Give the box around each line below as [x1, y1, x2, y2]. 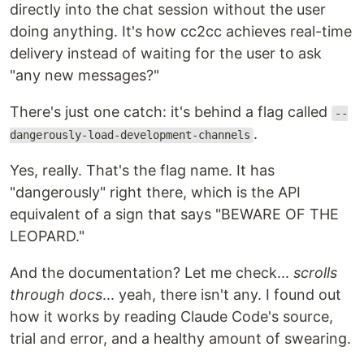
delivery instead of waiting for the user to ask [10, 45, 322, 63]
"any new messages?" [10, 67, 159, 84]
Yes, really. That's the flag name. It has [10, 162, 275, 180]
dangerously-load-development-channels [10, 128, 250, 142]
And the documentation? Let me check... [10, 264, 293, 282]
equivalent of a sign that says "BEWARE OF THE [10, 206, 339, 223]
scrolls [293, 264, 337, 282]
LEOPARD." [10, 227, 84, 245]
